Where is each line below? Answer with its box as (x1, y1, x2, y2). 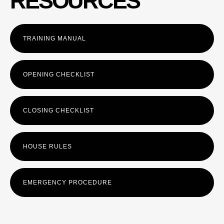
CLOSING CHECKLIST (23, 107, 94, 114)
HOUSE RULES (23, 143, 72, 150)
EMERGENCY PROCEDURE (23, 179, 112, 186)
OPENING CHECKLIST (23, 71, 94, 78)
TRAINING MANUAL (23, 35, 86, 42)
